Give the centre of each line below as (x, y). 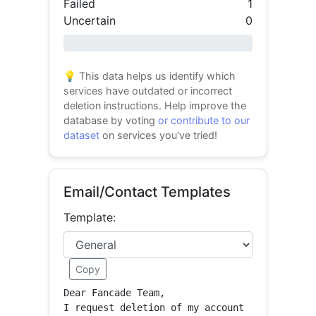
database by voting (111, 120)
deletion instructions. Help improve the (155, 105)
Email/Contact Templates (147, 192)
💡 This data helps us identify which (150, 76)
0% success (87, 43)
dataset (82, 135)
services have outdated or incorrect (148, 91)
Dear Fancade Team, (115, 293)
